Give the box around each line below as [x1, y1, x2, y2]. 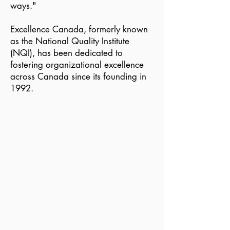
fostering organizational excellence [10, 59, 144, 70]
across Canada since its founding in [10, 71, 146, 82]
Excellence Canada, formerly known [10, 24, 148, 35]
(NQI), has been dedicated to [10, 47, 123, 59]
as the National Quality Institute [10, 35, 129, 47]
